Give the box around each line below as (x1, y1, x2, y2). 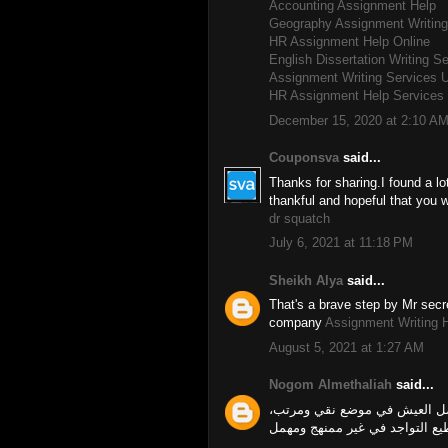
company (269, 315, 325, 330)
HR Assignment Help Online (269, 34, 430, 49)
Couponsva (269, 150, 339, 165)
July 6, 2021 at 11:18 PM (269, 235, 413, 250)
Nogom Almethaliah (269, 377, 392, 392)
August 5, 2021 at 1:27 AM (269, 339, 424, 355)
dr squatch (269, 210, 330, 226)
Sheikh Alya (269, 272, 343, 288)
